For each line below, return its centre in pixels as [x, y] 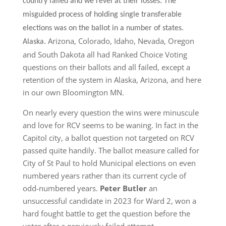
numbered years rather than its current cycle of [104, 176]
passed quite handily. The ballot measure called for [111, 150]
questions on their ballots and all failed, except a [106, 67]
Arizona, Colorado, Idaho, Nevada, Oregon [121, 41]
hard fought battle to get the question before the [106, 213]
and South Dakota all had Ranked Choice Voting [105, 54]
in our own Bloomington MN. [73, 92]
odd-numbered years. [60, 188]
